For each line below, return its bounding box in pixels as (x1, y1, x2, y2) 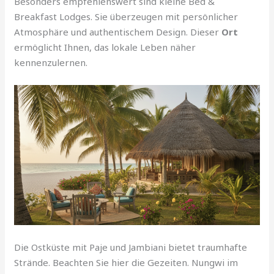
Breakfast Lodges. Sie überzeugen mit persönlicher (14, 10, 239, 23)
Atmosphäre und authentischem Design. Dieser (14, 25, 222, 38)
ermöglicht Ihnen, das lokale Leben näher (14, 40, 196, 53)
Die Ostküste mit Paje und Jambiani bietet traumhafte (14, 241, 248, 254)
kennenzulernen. (14, 56, 88, 68)
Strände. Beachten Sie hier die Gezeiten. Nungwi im (14, 256, 239, 269)
